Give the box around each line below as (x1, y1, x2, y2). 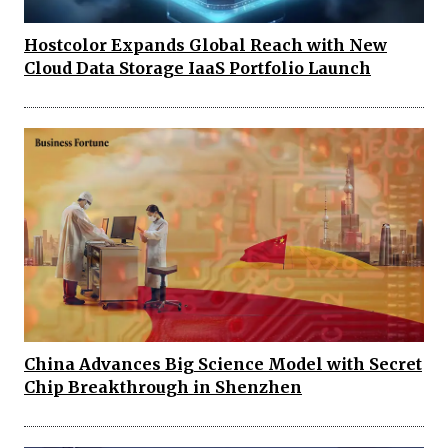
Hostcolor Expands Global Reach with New (24, 34, 387, 55)
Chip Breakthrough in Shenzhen (24, 376, 302, 397)
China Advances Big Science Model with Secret (24, 353, 422, 374)
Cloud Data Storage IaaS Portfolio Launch (24, 57, 371, 78)
